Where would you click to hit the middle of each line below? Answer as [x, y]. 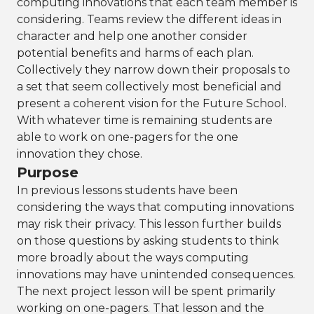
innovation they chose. [80, 154]
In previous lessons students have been [127, 190]
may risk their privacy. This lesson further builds [149, 224]
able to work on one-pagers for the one [128, 137]
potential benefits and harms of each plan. [135, 53]
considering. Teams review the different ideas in [149, 19]
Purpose [48, 172]
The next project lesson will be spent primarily [146, 291]
